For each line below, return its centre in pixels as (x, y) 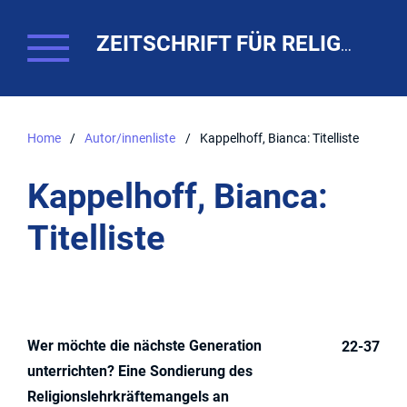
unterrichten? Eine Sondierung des (140, 371)
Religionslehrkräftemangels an (128, 396)
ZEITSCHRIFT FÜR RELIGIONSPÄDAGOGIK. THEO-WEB (346, 45)
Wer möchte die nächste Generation (144, 345)
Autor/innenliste (130, 138)
